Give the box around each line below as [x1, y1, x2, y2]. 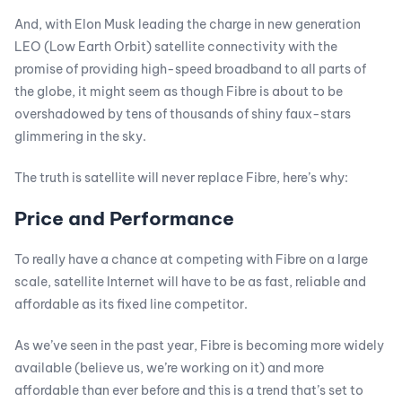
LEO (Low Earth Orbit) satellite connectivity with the [14, 39, 337, 55]
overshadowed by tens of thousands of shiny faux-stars [14, 106, 351, 122]
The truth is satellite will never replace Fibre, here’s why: [14, 170, 348, 186]
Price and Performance [14, 206, 234, 231]
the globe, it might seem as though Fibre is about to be [14, 83, 343, 100]
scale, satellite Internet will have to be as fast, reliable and [14, 274, 366, 290]
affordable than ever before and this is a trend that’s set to [14, 382, 363, 398]
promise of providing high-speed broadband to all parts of [14, 61, 366, 77]
